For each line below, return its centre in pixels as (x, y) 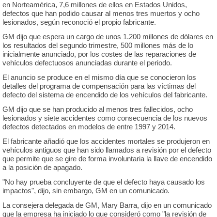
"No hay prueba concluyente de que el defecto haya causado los (103, 182)
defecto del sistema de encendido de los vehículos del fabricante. (105, 95)
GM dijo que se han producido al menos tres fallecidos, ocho (97, 109)
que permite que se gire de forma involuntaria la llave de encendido (107, 159)
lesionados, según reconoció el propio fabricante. (79, 22)
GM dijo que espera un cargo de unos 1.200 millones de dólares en (108, 37)
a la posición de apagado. (42, 167)
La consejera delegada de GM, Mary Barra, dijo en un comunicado (107, 205)
